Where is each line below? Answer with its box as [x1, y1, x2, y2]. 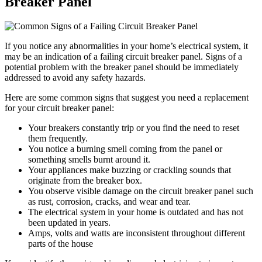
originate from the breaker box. [28, 175, 142, 186]
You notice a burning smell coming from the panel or [28, 144, 222, 154]
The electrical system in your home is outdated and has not [28, 207, 243, 218]
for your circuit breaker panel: [5, 103, 114, 113]
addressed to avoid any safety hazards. [5, 73, 146, 83]
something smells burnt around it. [28, 154, 150, 165]
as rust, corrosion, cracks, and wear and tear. [28, 196, 191, 207]
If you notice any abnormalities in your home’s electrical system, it [5, 41, 248, 51]
